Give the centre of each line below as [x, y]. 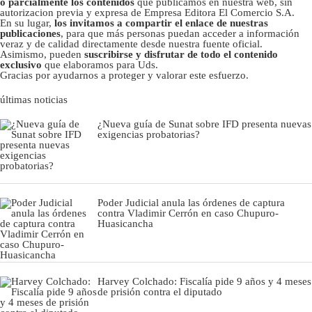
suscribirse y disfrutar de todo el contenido [181, 54]
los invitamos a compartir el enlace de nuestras [161, 23]
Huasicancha [125, 223]
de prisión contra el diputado [160, 291]
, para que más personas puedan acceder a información [180, 33]
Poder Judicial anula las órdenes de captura [191, 202]
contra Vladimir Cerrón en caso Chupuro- [188, 213]
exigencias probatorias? [149, 134]
